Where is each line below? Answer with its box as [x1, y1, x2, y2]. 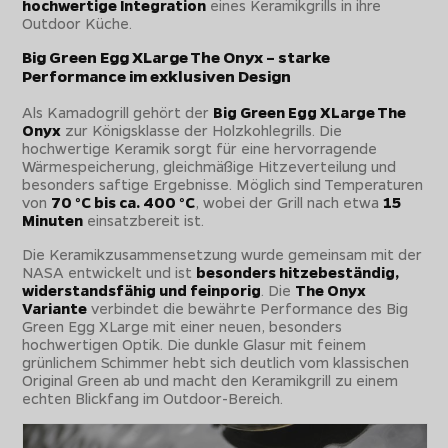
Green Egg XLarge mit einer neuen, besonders [22, 315, 343, 336]
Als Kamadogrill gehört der [22, 101, 214, 122]
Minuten [22, 209, 84, 230]
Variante [22, 297, 88, 318]
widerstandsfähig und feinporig [22, 279, 262, 300]
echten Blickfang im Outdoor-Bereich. [22, 387, 284, 408]
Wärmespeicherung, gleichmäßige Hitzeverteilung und [22, 155, 397, 176]
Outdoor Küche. [22, 12, 133, 33]
